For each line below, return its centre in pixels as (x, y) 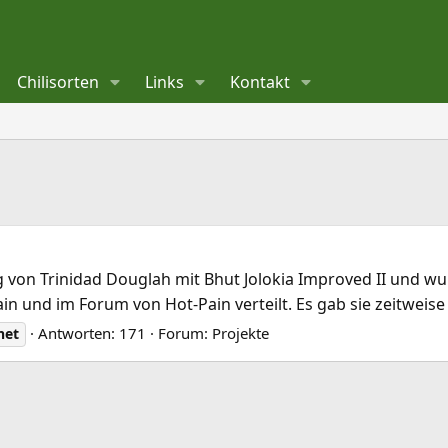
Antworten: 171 (92, 333)
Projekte (240, 333)
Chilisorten (58, 82)
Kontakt (260, 82)
